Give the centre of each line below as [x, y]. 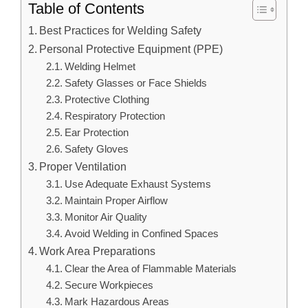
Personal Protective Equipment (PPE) [131, 49]
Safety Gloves [96, 150]
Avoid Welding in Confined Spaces [141, 234]
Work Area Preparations [98, 251]
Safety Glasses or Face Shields [135, 84]
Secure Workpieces [109, 286]
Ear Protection [96, 133]
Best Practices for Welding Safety [121, 31]
